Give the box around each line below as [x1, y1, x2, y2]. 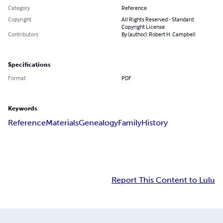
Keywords [8, 105, 37, 112]
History [141, 118, 168, 128]
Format [8, 74, 26, 82]
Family [118, 118, 141, 128]
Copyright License [121, 23, 165, 31]
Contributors [8, 30, 38, 38]
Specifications [8, 61, 51, 69]
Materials [46, 118, 79, 128]
